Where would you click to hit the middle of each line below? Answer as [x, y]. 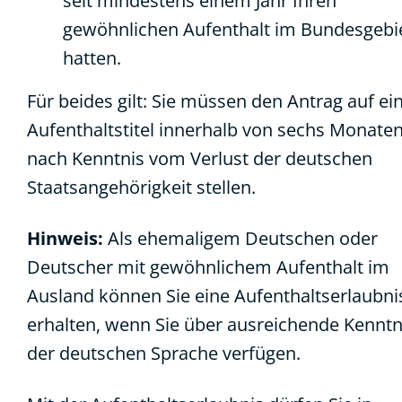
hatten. [92, 58]
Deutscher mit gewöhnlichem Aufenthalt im [208, 267]
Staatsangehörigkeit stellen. [141, 187]
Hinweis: [65, 238]
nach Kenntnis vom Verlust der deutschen [200, 158]
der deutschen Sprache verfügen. [164, 353]
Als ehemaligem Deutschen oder [240, 238]
